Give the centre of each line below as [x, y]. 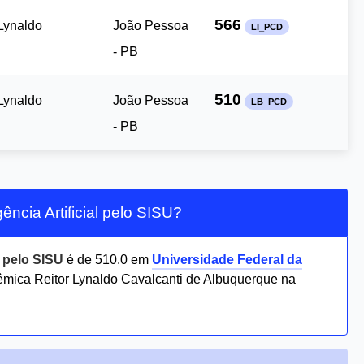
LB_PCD [269, 102]
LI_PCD [267, 27]
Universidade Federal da [227, 260]
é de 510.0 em [108, 260]
